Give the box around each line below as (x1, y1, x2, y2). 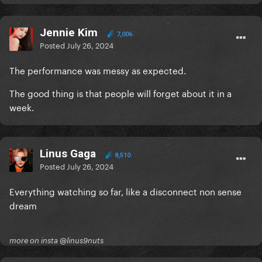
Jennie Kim (40, 26, 98, 40)
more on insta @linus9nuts (9, 236, 104, 246)
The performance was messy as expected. (9, 63, 188, 77)
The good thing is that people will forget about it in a (9, 85, 232, 100)
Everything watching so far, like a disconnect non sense (9, 184, 242, 198)
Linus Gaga (40, 147, 96, 161)
